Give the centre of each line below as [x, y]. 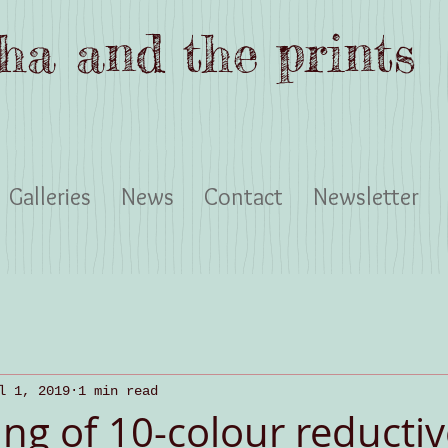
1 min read [118, 390]
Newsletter [366, 197]
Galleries [50, 197]
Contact [243, 197]
